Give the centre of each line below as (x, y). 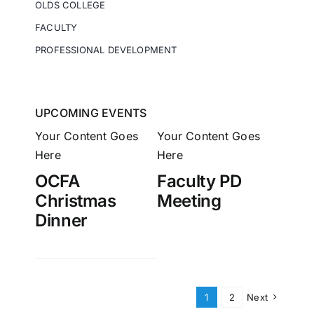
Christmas (75, 200)
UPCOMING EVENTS (91, 112)
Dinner (61, 220)
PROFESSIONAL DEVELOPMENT (106, 49)
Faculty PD (199, 181)
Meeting (189, 200)
